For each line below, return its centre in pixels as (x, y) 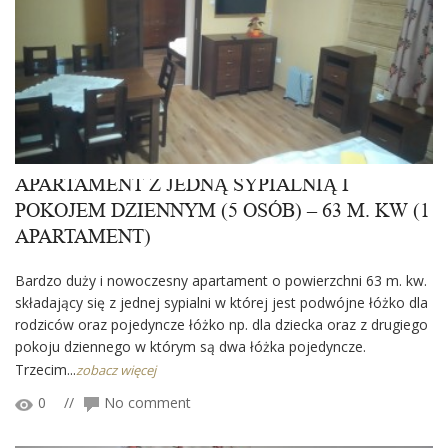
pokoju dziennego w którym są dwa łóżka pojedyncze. (190, 347)
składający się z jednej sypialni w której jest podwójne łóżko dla (221, 303)
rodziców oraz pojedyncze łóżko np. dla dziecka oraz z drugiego (221, 325)
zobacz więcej (116, 370)
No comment (147, 403)
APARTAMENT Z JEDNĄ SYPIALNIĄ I (182, 185)
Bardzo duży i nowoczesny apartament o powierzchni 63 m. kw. (221, 281)
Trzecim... (45, 370)
